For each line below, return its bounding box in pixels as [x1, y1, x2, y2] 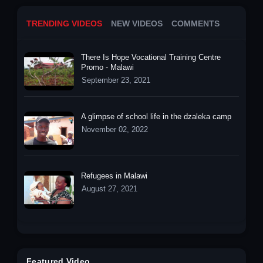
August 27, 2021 [82, 184, 137, 193]
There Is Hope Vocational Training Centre [81, 52, 221, 62]
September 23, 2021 [82, 75, 150, 85]
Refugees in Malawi [81, 171, 147, 180]
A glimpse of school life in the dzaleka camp [81, 112, 231, 121]
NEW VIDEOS [111, 18, 163, 28]
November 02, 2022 [82, 124, 148, 134]
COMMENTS [171, 18, 220, 28]
